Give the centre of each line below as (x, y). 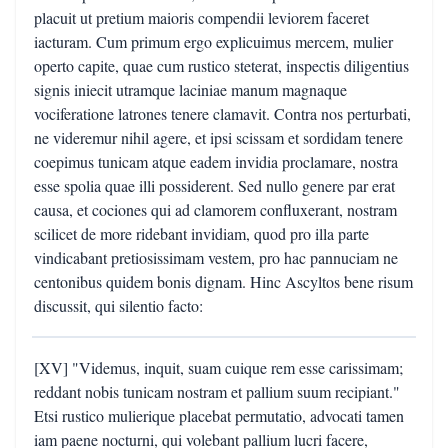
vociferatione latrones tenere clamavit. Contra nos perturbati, (222, 113)
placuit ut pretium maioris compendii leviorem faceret (201, 17)
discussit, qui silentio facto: (118, 305)
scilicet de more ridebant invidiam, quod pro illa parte (201, 233)
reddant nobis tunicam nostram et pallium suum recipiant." (217, 391)
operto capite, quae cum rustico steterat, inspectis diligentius (221, 65)
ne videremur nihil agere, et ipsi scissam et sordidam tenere (218, 137)
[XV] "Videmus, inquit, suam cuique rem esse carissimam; (218, 367)
